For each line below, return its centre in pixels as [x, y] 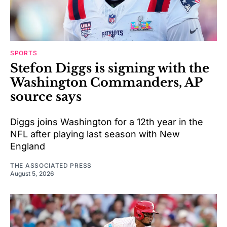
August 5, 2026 [32, 173]
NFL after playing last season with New [95, 134]
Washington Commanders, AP [106, 82]
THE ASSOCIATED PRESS [51, 165]
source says [46, 96]
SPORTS [24, 53]
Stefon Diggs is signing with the [110, 68]
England [28, 146]
